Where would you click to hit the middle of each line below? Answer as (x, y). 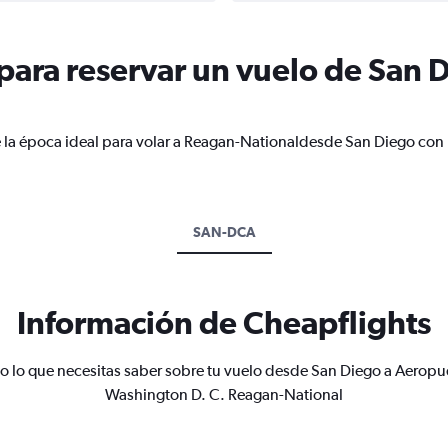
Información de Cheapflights (224, 322)
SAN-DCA (224, 232)
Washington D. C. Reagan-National (224, 394)
